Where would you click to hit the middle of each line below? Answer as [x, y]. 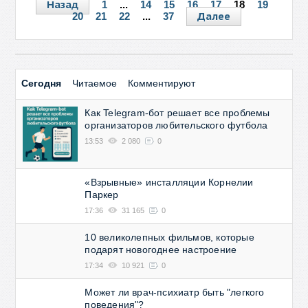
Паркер [102, 195]
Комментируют [162, 83]
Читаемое [95, 83]
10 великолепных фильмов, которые [169, 237]
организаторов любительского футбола [176, 125]
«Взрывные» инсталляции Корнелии [169, 182]
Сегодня [42, 83]
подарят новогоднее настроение [161, 250]
